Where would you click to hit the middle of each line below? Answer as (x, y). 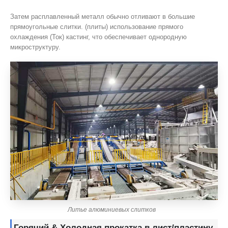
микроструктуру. (35, 47)
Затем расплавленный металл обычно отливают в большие (103, 16)
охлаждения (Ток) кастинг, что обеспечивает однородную (98, 37)
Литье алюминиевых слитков (111, 210)
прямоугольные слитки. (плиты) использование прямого (97, 26)
